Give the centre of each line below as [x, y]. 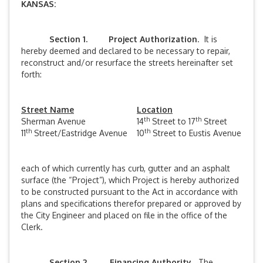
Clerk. [32, 227]
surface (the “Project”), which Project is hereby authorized [130, 180]
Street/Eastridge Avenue [80, 133]
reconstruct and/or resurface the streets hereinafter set [127, 63]
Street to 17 [173, 121]
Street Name [48, 109]
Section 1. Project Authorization [109, 39]
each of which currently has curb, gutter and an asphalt [126, 168]
